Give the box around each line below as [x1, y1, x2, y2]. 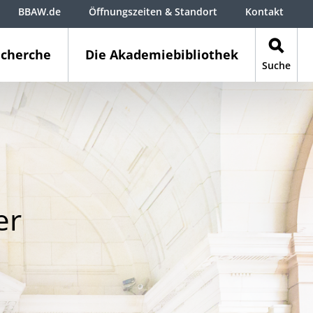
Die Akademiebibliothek [85, 46, 239, 63]
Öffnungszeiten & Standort [89, 5, 217, 18]
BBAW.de [18, 5, 61, 18]
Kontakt [245, 5, 284, 18]
